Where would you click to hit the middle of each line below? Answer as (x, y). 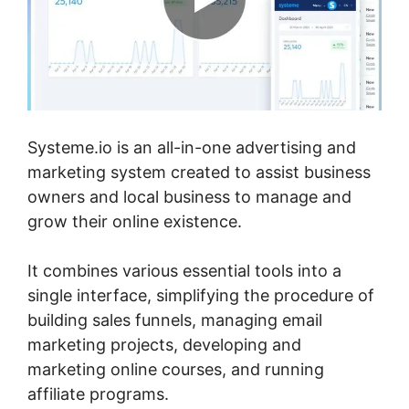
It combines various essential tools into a (184, 270)
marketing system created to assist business (199, 172)
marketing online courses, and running (176, 369)
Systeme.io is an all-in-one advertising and (192, 147)
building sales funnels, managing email (175, 320)
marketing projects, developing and (164, 344)
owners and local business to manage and (189, 196)
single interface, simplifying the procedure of (201, 295)
